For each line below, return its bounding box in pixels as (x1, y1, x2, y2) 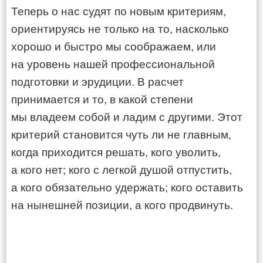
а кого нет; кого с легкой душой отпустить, (11, 164, 232, 176)
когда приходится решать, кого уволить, (11, 146, 221, 159)
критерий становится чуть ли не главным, (11, 129, 231, 141)
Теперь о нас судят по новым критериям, (11, 5, 226, 18)
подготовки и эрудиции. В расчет (11, 76, 184, 88)
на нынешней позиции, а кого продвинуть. (11, 199, 233, 211)
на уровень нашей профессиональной (11, 58, 215, 70)
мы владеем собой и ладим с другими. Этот (11, 111, 242, 123)
